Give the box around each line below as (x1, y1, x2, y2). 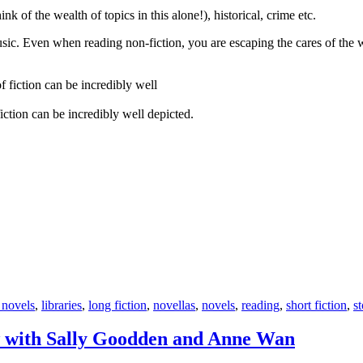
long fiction (88, 297, 147, 312)
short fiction (286, 297, 347, 312)
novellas (153, 297, 195, 312)
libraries (41, 297, 82, 312)
